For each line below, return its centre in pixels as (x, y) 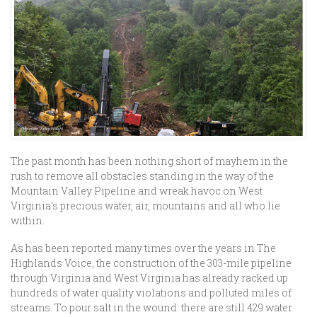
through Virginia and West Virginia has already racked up (149, 278)
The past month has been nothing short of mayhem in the (149, 161)
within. (29, 220)
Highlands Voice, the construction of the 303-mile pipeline (151, 263)
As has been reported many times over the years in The (143, 248)
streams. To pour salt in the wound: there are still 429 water (151, 307)
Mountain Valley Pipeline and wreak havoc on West (137, 191)
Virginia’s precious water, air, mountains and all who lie (145, 206)
